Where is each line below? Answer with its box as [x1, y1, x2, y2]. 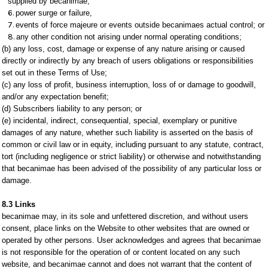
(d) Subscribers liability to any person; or [2, 104, 142, 113]
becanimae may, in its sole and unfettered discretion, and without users [2, 212, 248, 221]
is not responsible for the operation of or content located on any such [2, 248, 240, 257]
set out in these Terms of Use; [2, 68, 107, 77]
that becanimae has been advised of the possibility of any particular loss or [2, 164, 261, 173]
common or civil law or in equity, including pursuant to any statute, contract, [2, 140, 264, 149]
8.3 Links [2, 200, 35, 209]
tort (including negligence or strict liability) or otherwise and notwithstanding [2, 152, 261, 161]
